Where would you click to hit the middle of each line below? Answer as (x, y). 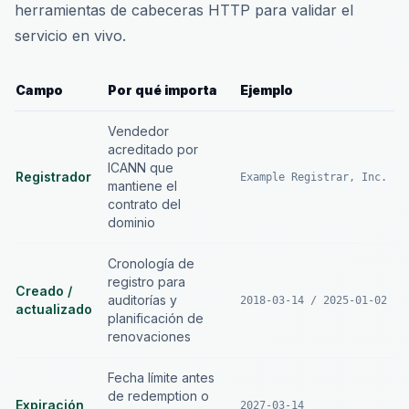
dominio (131, 222)
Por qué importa (163, 90)
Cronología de (151, 263)
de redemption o (158, 396)
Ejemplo (267, 90)
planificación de (156, 318)
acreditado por (153, 149)
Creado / (44, 291)
